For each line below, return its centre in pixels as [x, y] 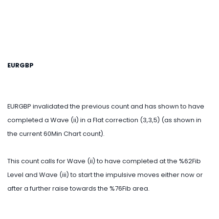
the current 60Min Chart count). [56, 134]
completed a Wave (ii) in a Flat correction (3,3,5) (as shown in [104, 120]
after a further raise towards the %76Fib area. [78, 189]
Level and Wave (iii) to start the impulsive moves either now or [105, 175]
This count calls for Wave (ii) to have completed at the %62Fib [104, 161]
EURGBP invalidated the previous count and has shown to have [106, 107]
